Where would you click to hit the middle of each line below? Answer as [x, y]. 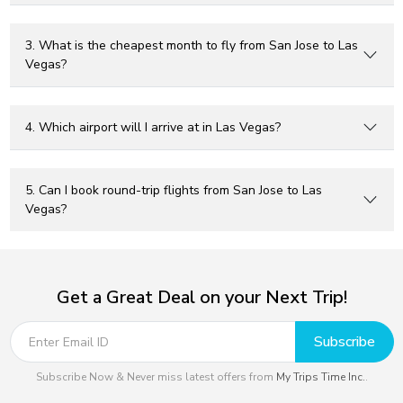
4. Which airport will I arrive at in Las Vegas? [153, 127]
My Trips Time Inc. [320, 377]
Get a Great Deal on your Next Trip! [201, 297]
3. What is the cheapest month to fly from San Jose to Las [192, 45]
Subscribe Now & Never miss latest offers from [156, 377]
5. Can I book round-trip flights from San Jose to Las [174, 190]
